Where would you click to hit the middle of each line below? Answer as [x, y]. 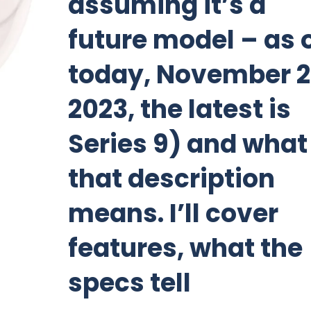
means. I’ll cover [174, 213]
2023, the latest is [180, 109]
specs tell [130, 283]
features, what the [186, 248]
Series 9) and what [188, 144]
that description [172, 179]
